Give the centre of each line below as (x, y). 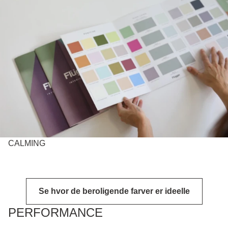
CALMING (27, 143)
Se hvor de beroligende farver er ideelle (114, 191)
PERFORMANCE (55, 212)
